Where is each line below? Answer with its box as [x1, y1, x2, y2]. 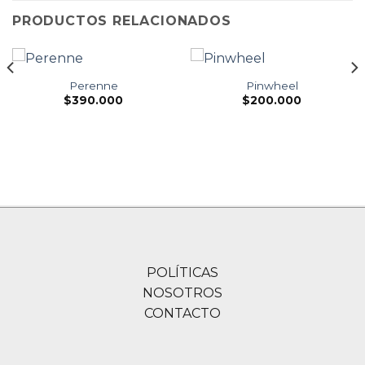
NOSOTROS [143, 285, 222, 301]
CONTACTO [144, 306, 221, 322]
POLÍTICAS [147, 265, 218, 281]
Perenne [68, 78, 118, 92]
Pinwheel [245, 78, 298, 92]
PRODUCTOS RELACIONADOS [12, 12, 231, 29]
